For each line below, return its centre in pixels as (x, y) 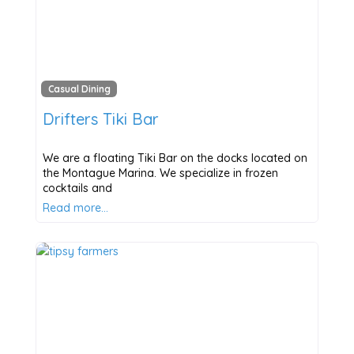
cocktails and (77, 188)
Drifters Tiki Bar (100, 119)
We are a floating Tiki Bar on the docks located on (175, 158)
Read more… (75, 208)
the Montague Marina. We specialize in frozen (160, 173)
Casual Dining (79, 89)
